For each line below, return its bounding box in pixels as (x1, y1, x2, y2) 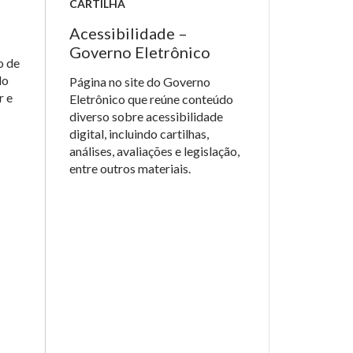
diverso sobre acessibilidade (69, 109, 223, 124)
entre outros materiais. (69, 161, 191, 176)
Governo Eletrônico (69, 43, 210, 61)
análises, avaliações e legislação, (69, 143, 240, 158)
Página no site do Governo (69, 74, 210, 89)
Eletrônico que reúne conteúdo (69, 91, 233, 106)
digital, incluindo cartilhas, (69, 126, 209, 141)
